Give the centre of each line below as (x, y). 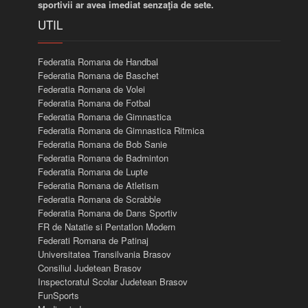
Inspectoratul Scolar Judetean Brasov (113, 282)
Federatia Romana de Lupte (93, 172)
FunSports (59, 296)
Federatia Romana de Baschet (99, 76)
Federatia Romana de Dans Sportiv (108, 213)
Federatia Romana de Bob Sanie (103, 144)
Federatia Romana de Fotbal (95, 103)
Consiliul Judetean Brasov (90, 268)
